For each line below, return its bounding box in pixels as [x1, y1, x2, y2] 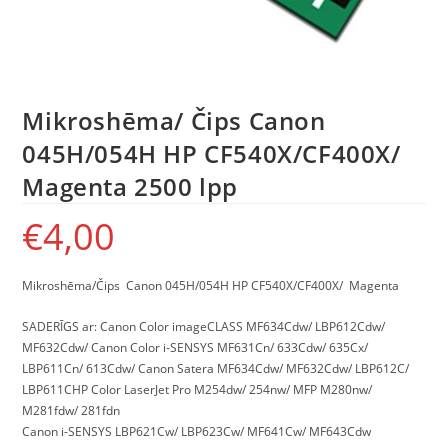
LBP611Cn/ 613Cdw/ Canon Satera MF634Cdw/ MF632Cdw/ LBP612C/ [22, 360, 410, 378]
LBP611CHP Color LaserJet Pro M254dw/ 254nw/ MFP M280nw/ [22, 381, 373, 399]
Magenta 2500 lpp [22, 170, 239, 204]
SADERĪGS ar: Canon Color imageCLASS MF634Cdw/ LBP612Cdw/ [22, 318, 386, 336]
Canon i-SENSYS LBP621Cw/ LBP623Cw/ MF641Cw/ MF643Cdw [22, 423, 372, 441]
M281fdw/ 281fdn [22, 402, 121, 420]
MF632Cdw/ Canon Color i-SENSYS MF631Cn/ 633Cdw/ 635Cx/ [22, 339, 369, 357]
